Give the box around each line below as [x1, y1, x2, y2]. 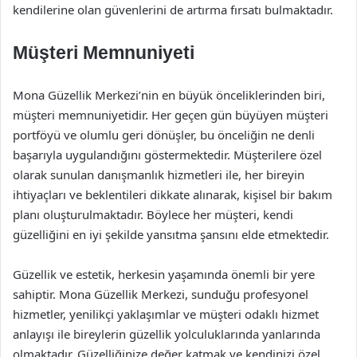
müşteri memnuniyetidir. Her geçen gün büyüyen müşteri [13, 107, 328, 123]
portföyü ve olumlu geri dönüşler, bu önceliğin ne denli [13, 127, 315, 143]
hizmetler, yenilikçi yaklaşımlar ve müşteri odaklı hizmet [13, 306, 319, 322]
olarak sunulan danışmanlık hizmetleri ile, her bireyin [13, 167, 304, 182]
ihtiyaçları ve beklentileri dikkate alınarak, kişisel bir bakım [13, 186, 332, 202]
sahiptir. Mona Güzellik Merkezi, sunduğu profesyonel [13, 286, 308, 302]
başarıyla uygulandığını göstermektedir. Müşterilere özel [13, 147, 322, 163]
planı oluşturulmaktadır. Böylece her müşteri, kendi [13, 206, 293, 222]
